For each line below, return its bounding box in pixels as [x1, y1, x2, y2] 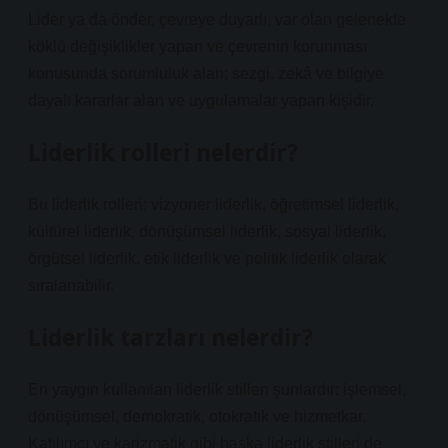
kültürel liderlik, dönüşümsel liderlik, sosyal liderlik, [28, 223, 386, 240]
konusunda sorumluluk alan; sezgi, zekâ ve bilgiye [28, 65, 384, 82]
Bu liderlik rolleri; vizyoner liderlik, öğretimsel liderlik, [28, 196, 399, 213]
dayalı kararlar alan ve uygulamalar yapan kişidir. [28, 92, 374, 109]
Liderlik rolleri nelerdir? [28, 137, 298, 168]
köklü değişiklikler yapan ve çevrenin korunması [28, 38, 367, 55]
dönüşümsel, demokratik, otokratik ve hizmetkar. [28, 408, 366, 425]
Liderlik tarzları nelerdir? [28, 322, 313, 353]
